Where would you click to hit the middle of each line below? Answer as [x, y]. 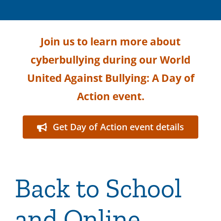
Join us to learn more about [110, 41]
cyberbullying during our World [110, 60]
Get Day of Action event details [119, 127]
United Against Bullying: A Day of [110, 78]
